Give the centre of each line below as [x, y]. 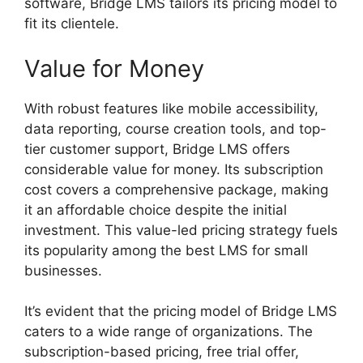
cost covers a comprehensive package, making [176, 189]
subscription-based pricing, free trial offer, [162, 352]
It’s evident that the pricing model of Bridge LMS [181, 312]
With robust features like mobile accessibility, [171, 108]
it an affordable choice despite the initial [156, 209]
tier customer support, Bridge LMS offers [157, 149]
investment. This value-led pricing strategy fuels [181, 230]
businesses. [63, 270]
